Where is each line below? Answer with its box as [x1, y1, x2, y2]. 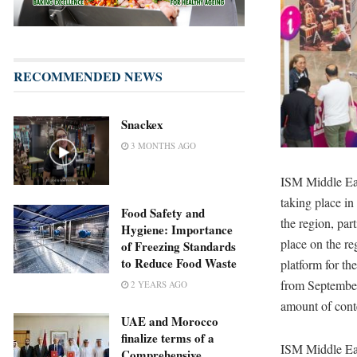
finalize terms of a [121, 329, 214, 347]
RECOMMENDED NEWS [14, 67, 163, 86]
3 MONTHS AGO [128, 139, 196, 152]
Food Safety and [121, 204, 205, 222]
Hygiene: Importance [121, 221, 233, 239]
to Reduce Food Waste [121, 254, 237, 273]
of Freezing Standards [121, 237, 236, 256]
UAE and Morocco [121, 312, 218, 331]
